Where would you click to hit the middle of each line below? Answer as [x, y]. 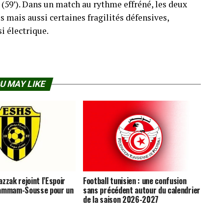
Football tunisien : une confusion [135, 180]
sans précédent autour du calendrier [142, 190]
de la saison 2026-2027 [121, 199]
